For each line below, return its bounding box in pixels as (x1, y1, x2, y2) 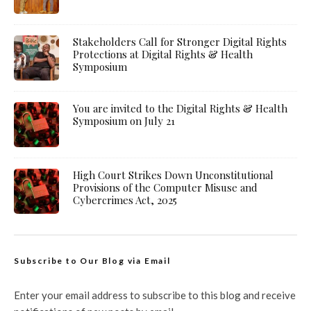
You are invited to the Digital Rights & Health (73, 101, 287, 116)
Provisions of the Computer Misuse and (73, 180, 258, 195)
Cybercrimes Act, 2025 (73, 193, 177, 208)
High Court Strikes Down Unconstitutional (73, 168, 274, 183)
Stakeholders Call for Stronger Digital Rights (73, 35, 287, 49)
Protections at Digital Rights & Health (73, 47, 253, 62)
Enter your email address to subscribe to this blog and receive (14, 289, 296, 302)
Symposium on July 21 (73, 114, 175, 128)
